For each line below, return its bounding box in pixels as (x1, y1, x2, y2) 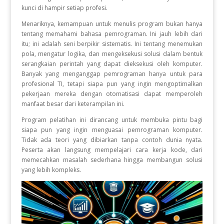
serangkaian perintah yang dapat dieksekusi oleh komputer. (21, 59, 203, 68)
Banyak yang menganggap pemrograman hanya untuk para (21, 69, 203, 78)
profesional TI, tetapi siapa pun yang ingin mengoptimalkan (21, 79, 203, 88)
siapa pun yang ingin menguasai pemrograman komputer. (21, 125, 203, 134)
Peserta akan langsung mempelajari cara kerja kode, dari (21, 145, 203, 154)
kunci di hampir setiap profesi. (21, 3, 107, 12)
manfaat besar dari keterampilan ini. (21, 99, 124, 108)
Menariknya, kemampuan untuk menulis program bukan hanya (21, 19, 203, 28)
